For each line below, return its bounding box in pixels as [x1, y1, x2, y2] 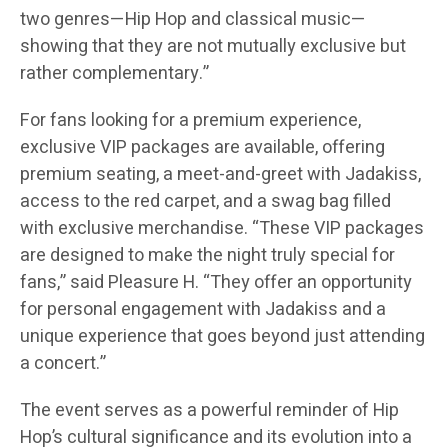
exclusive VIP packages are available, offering [20, 134, 385, 162]
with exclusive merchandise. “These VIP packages [20, 215, 424, 243]
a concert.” [20, 350, 106, 378]
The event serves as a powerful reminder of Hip [20, 397, 399, 425]
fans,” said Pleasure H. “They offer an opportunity [20, 269, 412, 297]
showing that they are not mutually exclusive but [20, 33, 406, 61]
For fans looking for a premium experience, [20, 107, 361, 135]
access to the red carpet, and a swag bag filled [20, 188, 391, 216]
